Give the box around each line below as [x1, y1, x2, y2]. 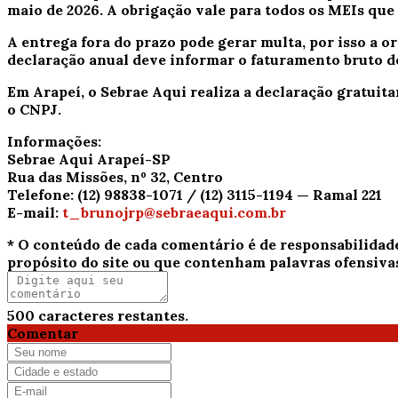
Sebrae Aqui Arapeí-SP [7, 149, 171, 168]
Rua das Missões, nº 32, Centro [7, 167, 223, 186]
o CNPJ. [7, 99, 61, 118]
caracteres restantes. [35, 306, 188, 324]
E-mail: [7, 203, 62, 221]
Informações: [7, 131, 101, 150]
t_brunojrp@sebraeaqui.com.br [62, 203, 286, 221]
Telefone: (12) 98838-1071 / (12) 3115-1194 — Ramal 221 [7, 185, 382, 203]
